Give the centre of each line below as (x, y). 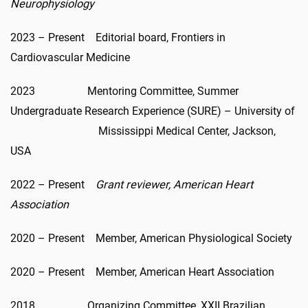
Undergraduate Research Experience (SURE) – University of (154, 111)
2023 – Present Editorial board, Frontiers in (118, 37)
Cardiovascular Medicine (70, 57)
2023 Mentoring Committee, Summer (124, 91)
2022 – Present (53, 184)
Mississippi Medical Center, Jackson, (143, 131)
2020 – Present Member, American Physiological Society (151, 238)
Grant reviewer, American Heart (174, 184)
